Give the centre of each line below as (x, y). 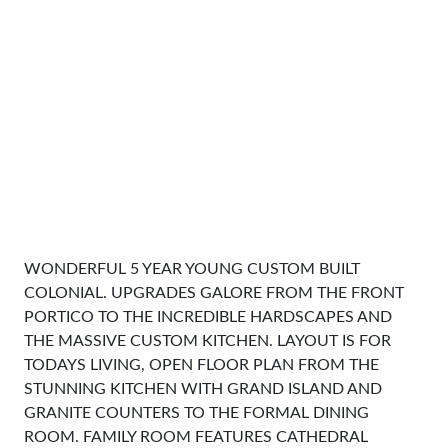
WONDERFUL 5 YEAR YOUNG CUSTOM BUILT (192, 269)
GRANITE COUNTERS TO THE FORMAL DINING (196, 413)
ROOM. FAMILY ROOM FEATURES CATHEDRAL (196, 437)
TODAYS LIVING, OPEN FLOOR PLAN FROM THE (201, 365)
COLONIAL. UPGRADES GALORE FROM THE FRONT (214, 293)
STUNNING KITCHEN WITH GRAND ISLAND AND (203, 389)
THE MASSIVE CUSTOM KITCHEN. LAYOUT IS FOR (207, 341)
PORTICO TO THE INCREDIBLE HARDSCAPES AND (208, 317)
